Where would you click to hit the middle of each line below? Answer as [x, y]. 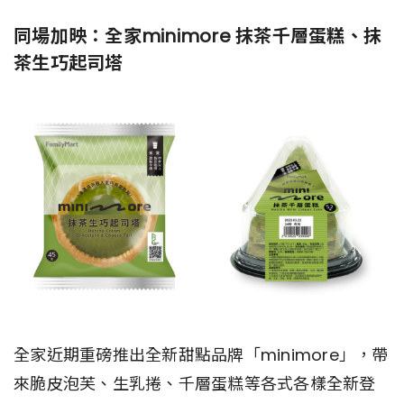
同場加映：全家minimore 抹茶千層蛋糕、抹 [197, 37]
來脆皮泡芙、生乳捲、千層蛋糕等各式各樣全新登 [195, 383]
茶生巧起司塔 [69, 64]
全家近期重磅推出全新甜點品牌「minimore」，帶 [201, 354]
